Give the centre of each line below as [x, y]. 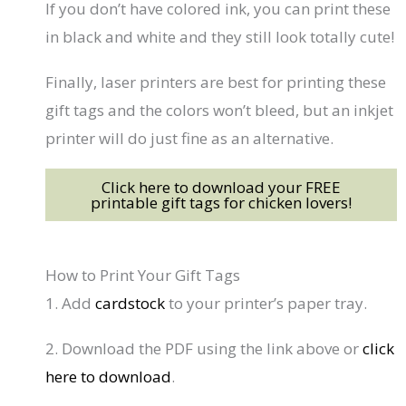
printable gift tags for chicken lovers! [221, 203]
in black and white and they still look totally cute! [220, 37]
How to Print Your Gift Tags [143, 275]
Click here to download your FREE [221, 188]
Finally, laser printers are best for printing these [216, 82]
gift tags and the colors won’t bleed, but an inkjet [220, 110]
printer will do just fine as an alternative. [190, 138]
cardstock [130, 304]
